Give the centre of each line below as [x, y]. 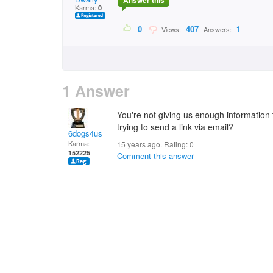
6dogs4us [85, 133]
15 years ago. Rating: [153, 144]
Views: [170, 30]
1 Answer [96, 91]
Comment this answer [155, 156]
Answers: [218, 30]
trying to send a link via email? [175, 127]
